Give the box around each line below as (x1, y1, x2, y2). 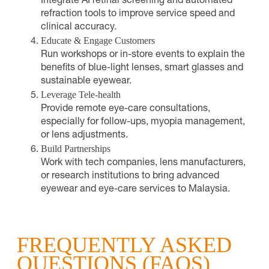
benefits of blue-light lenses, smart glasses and (41, 63, 243, 73)
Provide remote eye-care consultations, (41, 104, 210, 114)
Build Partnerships (41, 143, 110, 154)
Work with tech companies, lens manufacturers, (41, 158, 246, 168)
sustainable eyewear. (41, 76, 131, 86)
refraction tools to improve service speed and (41, 9, 235, 19)
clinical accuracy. (41, 22, 116, 32)
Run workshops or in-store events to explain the (41, 50, 245, 60)
